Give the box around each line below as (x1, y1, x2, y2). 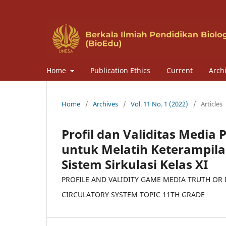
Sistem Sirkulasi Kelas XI (62, 155, 208, 173)
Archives (93, 99, 118, 108)
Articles (201, 99, 222, 108)
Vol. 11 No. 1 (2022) (131, 99, 188, 108)
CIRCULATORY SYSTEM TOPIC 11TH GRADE (62, 189, 205, 199)
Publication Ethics (90, 65, 150, 75)
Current (166, 65, 193, 75)
